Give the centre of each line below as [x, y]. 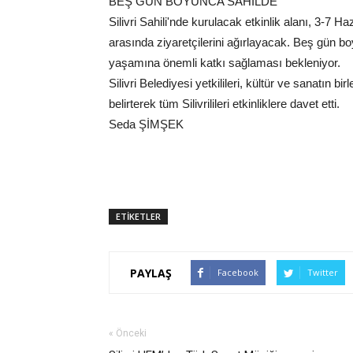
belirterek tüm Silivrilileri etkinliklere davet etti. [224, 104]
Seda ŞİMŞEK [146, 124]
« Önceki [128, 333]
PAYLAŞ [151, 273]
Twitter [323, 272]
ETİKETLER [138, 216]
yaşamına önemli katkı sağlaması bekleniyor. [225, 63]
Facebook [238, 272]
